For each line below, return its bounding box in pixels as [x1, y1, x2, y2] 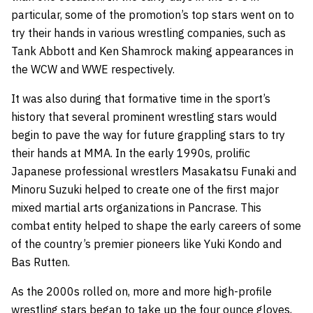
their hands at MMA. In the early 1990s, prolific [11, 145, 250, 160]
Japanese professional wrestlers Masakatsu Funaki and [11, 163, 296, 178]
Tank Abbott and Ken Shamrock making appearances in [11, 43, 293, 58]
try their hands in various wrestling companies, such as [11, 25, 286, 40]
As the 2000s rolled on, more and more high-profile [11, 284, 272, 298]
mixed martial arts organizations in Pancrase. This [11, 200, 261, 214]
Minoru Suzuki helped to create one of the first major [11, 182, 279, 196]
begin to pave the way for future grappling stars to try [11, 127, 285, 142]
